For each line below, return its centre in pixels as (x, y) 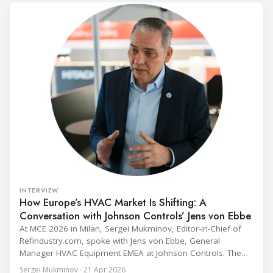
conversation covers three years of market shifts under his (133, 265)
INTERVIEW (39, 191)
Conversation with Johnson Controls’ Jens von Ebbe (135, 216)
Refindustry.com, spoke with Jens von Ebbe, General (120, 241)
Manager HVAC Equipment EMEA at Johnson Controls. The (130, 253)
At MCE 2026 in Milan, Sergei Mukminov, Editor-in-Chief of (130, 229)
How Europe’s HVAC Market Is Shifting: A (113, 203)
